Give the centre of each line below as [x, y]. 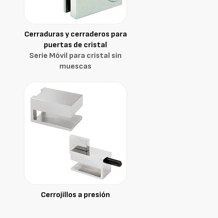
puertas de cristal [75, 45]
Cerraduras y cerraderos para [75, 34]
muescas [75, 66]
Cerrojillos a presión [75, 195]
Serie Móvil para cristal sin [75, 56]
